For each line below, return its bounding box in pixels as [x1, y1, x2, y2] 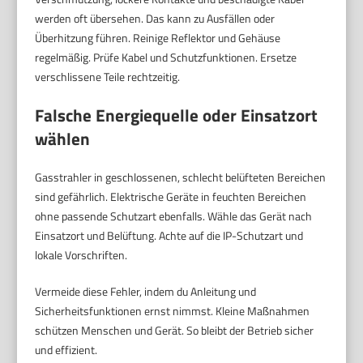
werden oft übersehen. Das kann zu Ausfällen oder [35, 9, 275, 27]
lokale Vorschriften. [35, 246, 128, 263]
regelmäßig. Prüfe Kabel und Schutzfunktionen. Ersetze [35, 48, 297, 66]
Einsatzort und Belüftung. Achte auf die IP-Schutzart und [35, 226, 304, 244]
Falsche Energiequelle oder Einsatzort [35, 101, 318, 128]
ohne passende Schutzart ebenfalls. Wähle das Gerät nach [35, 207, 313, 224]
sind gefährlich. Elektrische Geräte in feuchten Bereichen [35, 187, 307, 205]
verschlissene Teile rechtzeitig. [35, 67, 181, 85]
